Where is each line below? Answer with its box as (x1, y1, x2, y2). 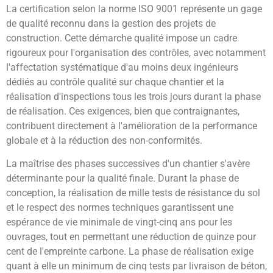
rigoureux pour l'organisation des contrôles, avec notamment (6, 47, 266, 59)
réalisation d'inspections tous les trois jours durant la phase (6, 91, 261, 103)
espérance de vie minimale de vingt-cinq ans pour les (6, 216, 232, 229)
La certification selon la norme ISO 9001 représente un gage (6, 3, 262, 15)
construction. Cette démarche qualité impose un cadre (6, 32, 237, 44)
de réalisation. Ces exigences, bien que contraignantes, (6, 105, 239, 118)
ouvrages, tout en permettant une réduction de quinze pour (6, 231, 256, 243)
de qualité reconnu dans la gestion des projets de (6, 18, 216, 30)
